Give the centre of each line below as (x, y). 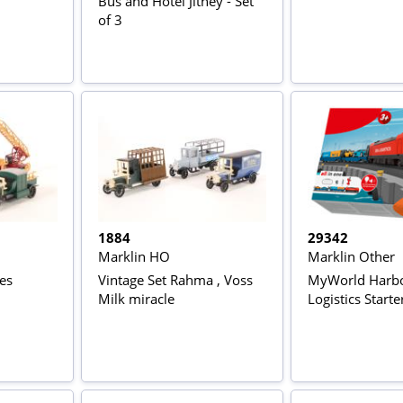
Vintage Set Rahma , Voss (175, 280)
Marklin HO (134, 257)
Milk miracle (136, 299)
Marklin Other (351, 257)
